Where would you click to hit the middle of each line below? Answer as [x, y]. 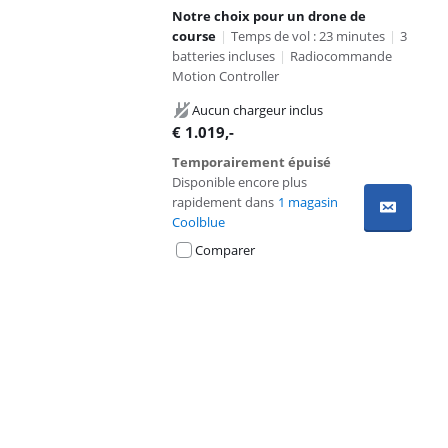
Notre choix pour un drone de [269, 16]
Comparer [225, 250]
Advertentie [54, 290]
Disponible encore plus [239, 182]
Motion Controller [225, 76]
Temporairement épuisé [251, 162]
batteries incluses [223, 56]
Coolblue [198, 222]
